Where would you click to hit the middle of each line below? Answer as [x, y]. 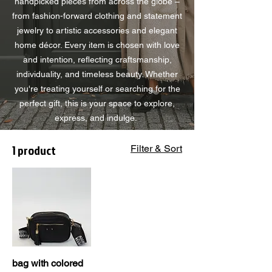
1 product [34, 150]
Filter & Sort [156, 148]
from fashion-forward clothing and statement [97, 15]
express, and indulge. [97, 117]
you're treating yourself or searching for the [97, 88]
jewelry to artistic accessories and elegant [97, 30]
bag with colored [48, 263]
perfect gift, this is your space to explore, [97, 103]
